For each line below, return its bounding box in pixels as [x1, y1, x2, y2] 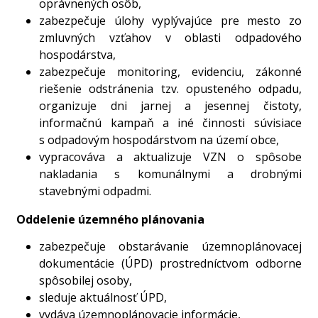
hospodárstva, [39, 46, 116, 62]
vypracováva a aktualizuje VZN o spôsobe [39, 148, 302, 165]
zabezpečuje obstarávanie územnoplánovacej [39, 238, 302, 255]
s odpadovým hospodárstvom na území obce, [39, 131, 280, 148]
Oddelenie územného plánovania [16, 211, 205, 227]
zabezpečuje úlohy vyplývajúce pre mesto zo [39, 12, 302, 28]
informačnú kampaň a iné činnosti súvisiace [39, 114, 302, 131]
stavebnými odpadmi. [39, 182, 152, 199]
